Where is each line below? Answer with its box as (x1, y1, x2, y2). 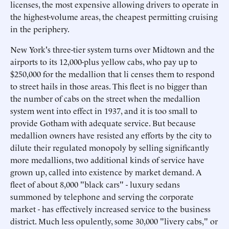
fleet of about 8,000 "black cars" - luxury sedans (10, 178, 180, 190)
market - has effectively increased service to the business (10, 203, 211, 214)
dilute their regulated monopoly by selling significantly (10, 142, 209, 153)
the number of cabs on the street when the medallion (10, 93, 200, 104)
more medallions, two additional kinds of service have (10, 154, 204, 165)
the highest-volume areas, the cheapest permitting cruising (10, 11, 218, 22)
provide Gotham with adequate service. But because (10, 117, 196, 128)
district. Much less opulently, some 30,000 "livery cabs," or (10, 215, 218, 226)
